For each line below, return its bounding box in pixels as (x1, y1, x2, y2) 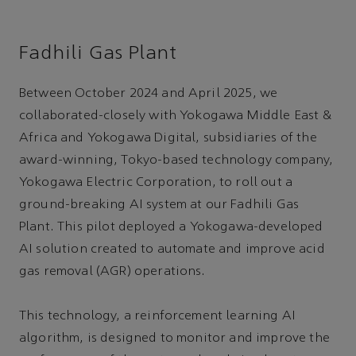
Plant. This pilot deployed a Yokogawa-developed (19, 220, 323, 234)
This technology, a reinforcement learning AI (19, 310, 296, 323)
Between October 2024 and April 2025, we (19, 87, 278, 100)
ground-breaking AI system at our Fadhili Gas (19, 198, 300, 211)
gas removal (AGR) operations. (19, 265, 206, 278)
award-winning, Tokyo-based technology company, (19, 153, 334, 167)
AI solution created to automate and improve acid (19, 242, 325, 256)
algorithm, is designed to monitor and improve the (19, 332, 330, 346)
